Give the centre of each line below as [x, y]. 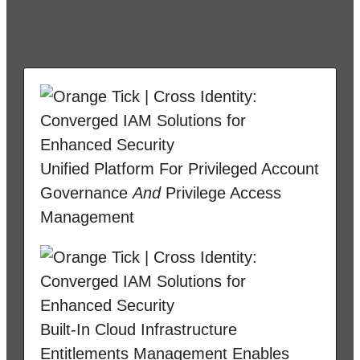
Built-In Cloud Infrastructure [139, 329]
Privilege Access [221, 192]
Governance [86, 192]
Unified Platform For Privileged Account [180, 168]
